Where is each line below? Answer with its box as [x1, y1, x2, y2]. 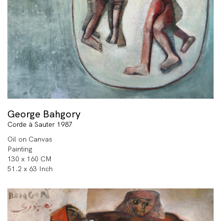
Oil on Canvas [7, 135, 52, 144]
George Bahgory [7, 108, 80, 121]
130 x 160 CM [7, 154, 52, 164]
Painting [7, 145, 33, 154]
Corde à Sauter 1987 [7, 120, 73, 129]
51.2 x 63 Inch [7, 164, 53, 174]
